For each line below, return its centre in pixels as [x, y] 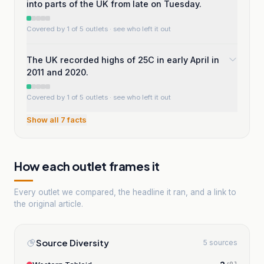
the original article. [49, 204]
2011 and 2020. [57, 72]
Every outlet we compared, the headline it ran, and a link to [125, 192]
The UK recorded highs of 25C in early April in [123, 60]
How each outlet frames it [87, 166]
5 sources [220, 242]
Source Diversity [72, 242]
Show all [44, 120]
